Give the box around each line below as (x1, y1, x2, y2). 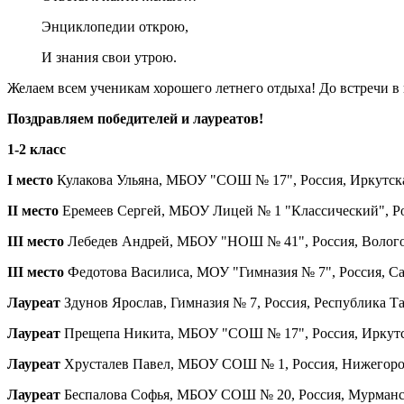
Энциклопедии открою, (41, 19, 188, 35)
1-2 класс (7, 142, 66, 158)
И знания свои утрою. (41, 50, 177, 66)
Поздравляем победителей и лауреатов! (7, 111, 263, 127)
